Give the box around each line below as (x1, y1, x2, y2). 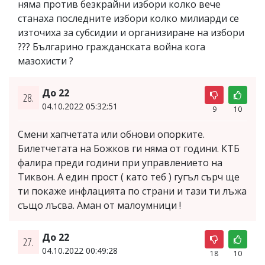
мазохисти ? (18, 54, 73, 68)
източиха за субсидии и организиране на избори (18, 26, 244, 40)
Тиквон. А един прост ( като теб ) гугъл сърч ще (18, 170, 240, 184)
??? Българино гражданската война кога (18, 40, 205, 54)
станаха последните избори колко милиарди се (18, 12, 239, 25)
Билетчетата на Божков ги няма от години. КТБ (18, 142, 240, 156)
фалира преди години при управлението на (18, 156, 222, 170)
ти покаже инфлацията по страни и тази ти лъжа (18, 185, 247, 198)
